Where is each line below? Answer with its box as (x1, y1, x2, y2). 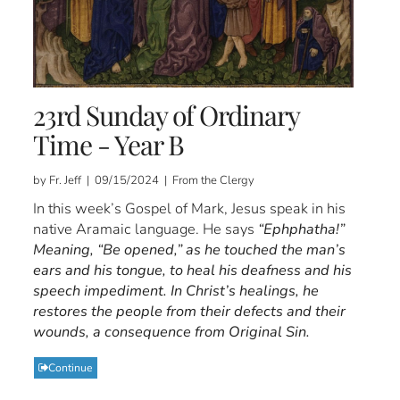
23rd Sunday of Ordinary (33, 96, 300, 133)
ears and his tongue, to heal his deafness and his (33, 259, 353, 280)
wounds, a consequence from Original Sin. (33, 321, 311, 342)
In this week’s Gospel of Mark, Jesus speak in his (33, 197, 346, 219)
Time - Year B (33, 126, 185, 162)
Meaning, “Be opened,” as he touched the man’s (33, 238, 346, 260)
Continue (48, 360, 94, 375)
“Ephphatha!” (258, 218, 346, 239)
